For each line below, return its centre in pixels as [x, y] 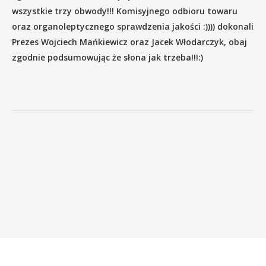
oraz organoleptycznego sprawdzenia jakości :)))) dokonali [133, 27]
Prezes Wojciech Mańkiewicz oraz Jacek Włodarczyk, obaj [129, 42]
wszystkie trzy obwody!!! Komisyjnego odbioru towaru [125, 11]
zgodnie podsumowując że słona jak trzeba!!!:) [107, 58]
